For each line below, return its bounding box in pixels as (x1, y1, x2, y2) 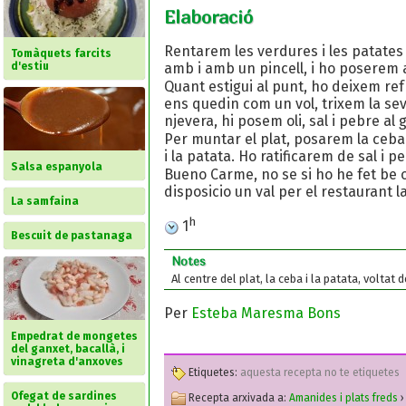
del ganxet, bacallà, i (11, 343, 125, 355)
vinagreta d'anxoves (11, 355, 123, 368)
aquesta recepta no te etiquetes (240, 366, 400, 380)
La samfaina (11, 195, 79, 208)
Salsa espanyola (11, 160, 102, 173)
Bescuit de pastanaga (11, 229, 132, 242)
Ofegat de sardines (11, 390, 117, 402)
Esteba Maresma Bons (191, 304, 341, 323)
